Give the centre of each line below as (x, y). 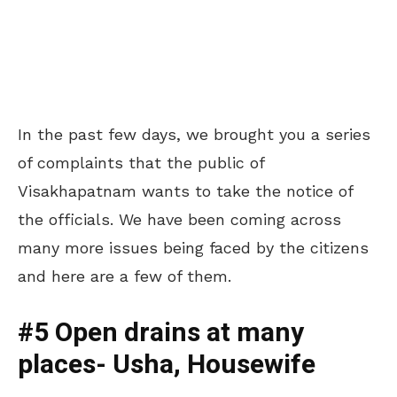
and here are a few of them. (125, 276)
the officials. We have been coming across (179, 219)
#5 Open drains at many (161, 333)
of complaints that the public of (141, 162)
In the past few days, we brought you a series (194, 134)
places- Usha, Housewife (167, 365)
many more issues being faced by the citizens (193, 247)
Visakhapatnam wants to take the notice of (185, 191)
